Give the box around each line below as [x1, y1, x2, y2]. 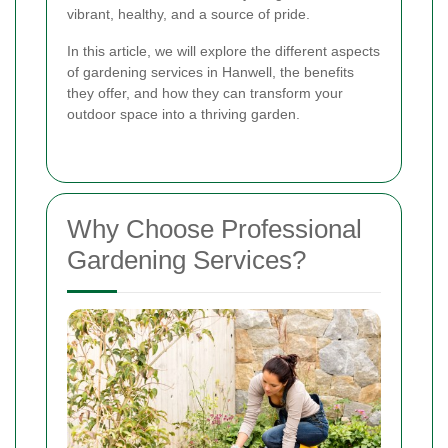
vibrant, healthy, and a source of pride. [67, 6, 310, 23]
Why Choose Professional [67, 214, 362, 245]
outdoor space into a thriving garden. [67, 106, 300, 123]
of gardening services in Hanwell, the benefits [67, 64, 354, 81]
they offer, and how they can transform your [67, 85, 343, 102]
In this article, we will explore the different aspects [67, 43, 380, 60]
